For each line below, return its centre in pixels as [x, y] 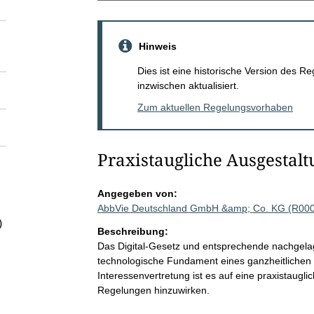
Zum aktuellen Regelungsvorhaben [215, 107]
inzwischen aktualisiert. [188, 85]
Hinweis [157, 46]
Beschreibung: [132, 231]
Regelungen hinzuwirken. [153, 290]
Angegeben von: [137, 193]
